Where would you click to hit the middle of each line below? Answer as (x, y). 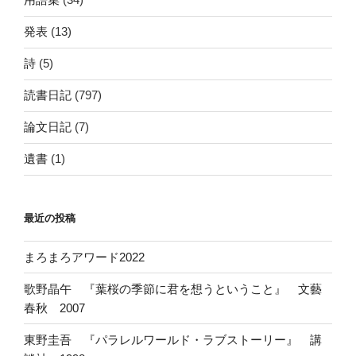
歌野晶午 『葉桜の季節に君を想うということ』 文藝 (173, 288)
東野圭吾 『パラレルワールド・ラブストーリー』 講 (173, 339)
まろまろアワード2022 (84, 257)
